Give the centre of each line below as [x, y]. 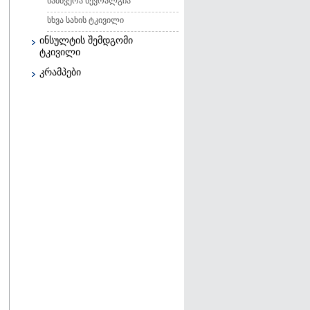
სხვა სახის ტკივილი [85, 20]
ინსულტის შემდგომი [86, 40]
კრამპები [60, 72]
